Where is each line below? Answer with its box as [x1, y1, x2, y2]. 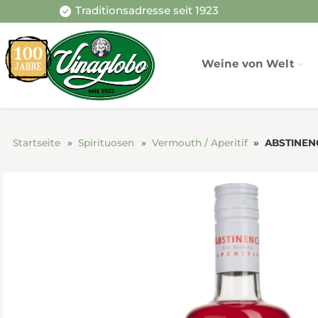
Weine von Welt [202, 57, 295, 70]
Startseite [12, 136, 60, 148]
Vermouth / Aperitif [151, 136, 248, 148]
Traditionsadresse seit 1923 [75, 4, 219, 18]
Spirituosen [77, 136, 134, 148]
